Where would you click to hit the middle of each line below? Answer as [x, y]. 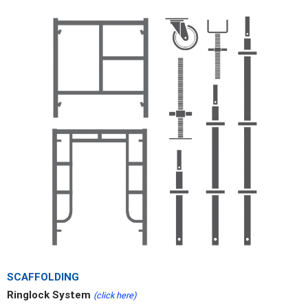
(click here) [114, 296]
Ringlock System [50, 295]
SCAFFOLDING [43, 277]
